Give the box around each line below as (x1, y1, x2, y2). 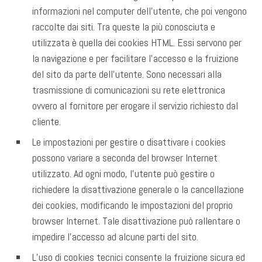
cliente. (32, 115, 61, 129)
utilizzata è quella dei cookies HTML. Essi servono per (32, 36, 242, 50)
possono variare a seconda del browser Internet (32, 151, 218, 165)
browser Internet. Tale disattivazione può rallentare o (32, 214, 240, 228)
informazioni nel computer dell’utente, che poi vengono (32, 4, 247, 18)
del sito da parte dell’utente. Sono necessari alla (32, 67, 222, 81)
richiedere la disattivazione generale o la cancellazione (32, 182, 244, 196)
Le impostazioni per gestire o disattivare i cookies (32, 135, 226, 149)
